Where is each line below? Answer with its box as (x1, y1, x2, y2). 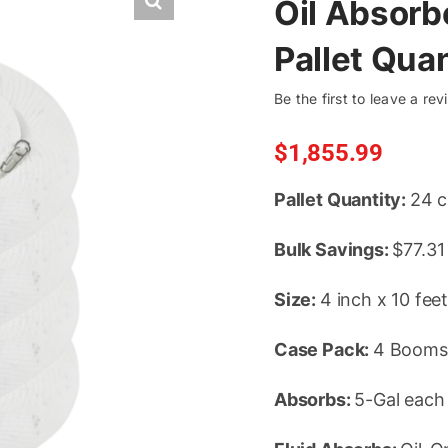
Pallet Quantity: (274, 189, 410, 210)
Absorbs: (274, 389, 355, 410)
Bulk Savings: (274, 239, 393, 260)
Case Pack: (274, 339, 374, 360)
